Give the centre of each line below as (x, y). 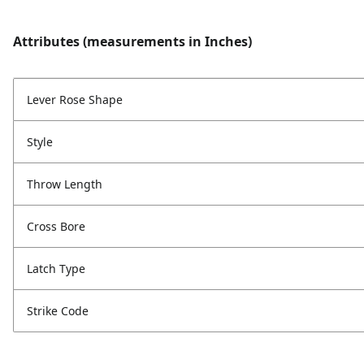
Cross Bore (56, 227)
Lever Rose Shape (75, 100)
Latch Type (56, 269)
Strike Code (58, 311)
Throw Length (65, 184)
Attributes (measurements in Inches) (132, 42)
